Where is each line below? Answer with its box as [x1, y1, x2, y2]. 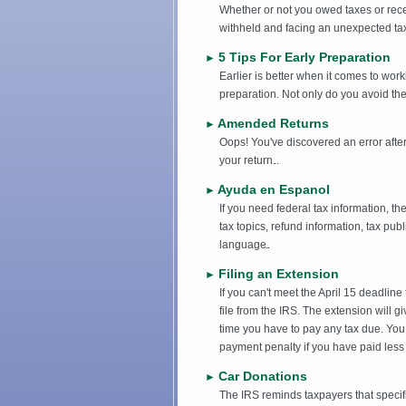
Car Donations [218, 369, 307, 384]
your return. [219, 154, 278, 168]
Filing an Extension [218, 266, 339, 282]
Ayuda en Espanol [217, 182, 330, 198]
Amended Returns [217, 116, 329, 131]
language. [219, 238, 269, 252]
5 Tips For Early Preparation [218, 50, 391, 65]
